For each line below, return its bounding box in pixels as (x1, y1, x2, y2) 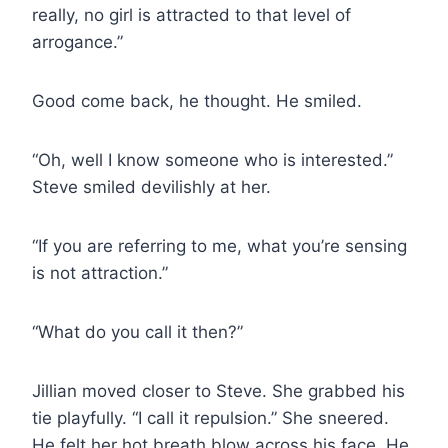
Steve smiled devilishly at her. (32, 176, 271, 197)
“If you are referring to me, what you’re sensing (32, 235, 407, 256)
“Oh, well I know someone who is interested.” (32, 149, 393, 170)
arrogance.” (32, 31, 123, 52)
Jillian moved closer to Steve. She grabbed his (32, 380, 405, 401)
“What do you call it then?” (32, 321, 243, 342)
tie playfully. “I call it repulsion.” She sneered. (32, 407, 389, 428)
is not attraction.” (32, 262, 168, 283)
